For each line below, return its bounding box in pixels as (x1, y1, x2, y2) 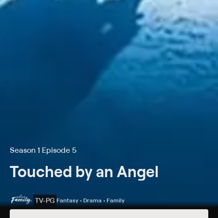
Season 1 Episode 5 (10, 145, 76, 155)
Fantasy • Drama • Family (56, 197, 125, 204)
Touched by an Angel (10, 161, 159, 181)
